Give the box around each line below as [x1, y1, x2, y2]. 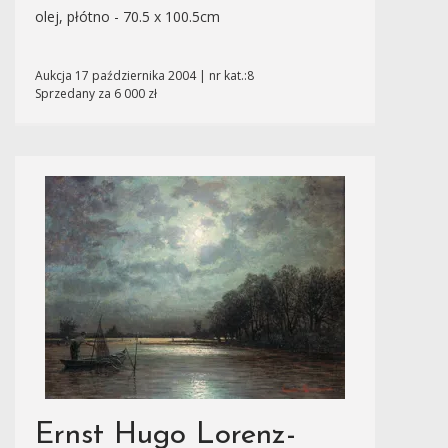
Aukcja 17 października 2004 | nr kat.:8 [35, 67, 254, 84]
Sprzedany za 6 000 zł [35, 85, 157, 102]
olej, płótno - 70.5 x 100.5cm [35, 7, 220, 26]
